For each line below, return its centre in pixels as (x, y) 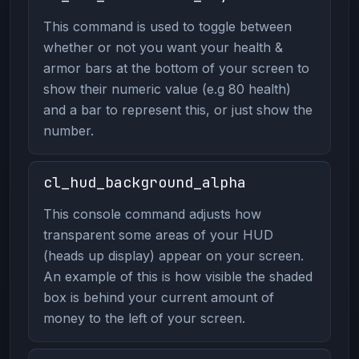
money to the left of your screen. (144, 318)
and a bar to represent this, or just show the (177, 109)
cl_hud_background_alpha (144, 182)
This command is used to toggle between (167, 26)
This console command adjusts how (152, 214)
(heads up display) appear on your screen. (173, 255)
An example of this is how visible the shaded (177, 276)
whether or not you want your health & (163, 47)
